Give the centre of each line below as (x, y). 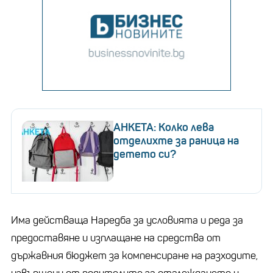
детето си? (145, 154)
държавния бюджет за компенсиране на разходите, (134, 255)
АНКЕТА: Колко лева (164, 127)
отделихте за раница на (176, 140)
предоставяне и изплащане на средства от (116, 238)
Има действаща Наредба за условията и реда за (127, 220)
